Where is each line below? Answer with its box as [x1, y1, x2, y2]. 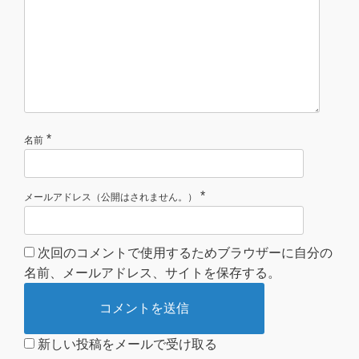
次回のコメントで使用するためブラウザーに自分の [38, 246, 333, 260]
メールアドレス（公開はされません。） [24, 192, 197, 204]
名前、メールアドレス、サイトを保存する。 [24, 266, 280, 280]
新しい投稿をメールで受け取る [38, 337, 217, 352]
